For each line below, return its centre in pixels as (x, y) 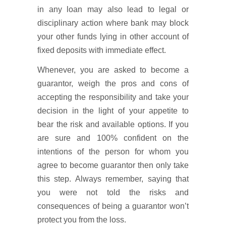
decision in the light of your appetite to (113, 111)
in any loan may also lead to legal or (113, 9)
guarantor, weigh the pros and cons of (113, 83)
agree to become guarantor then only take (113, 165)
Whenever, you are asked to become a (113, 70)
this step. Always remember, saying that (113, 179)
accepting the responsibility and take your (113, 97)
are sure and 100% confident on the (113, 138)
